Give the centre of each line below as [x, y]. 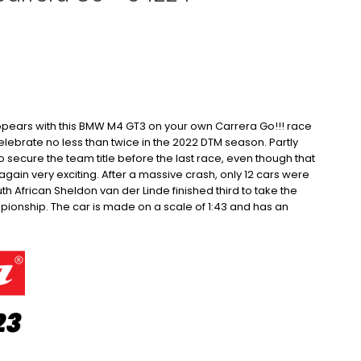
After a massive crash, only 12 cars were [205, 174]
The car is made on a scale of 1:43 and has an [170, 206]
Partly [284, 142]
